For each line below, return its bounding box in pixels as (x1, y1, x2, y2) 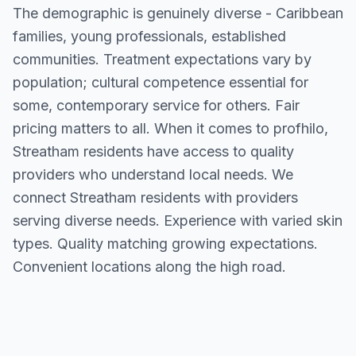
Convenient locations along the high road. (13, 258, 286, 275)
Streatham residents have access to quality (13, 143, 294, 160)
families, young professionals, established (13, 28, 286, 44)
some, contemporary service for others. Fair (13, 97, 300, 114)
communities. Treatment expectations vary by (13, 51, 311, 68)
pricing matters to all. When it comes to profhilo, (13, 120, 328, 137)
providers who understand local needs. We (13, 166, 293, 183)
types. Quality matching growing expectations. (13, 235, 318, 252)
